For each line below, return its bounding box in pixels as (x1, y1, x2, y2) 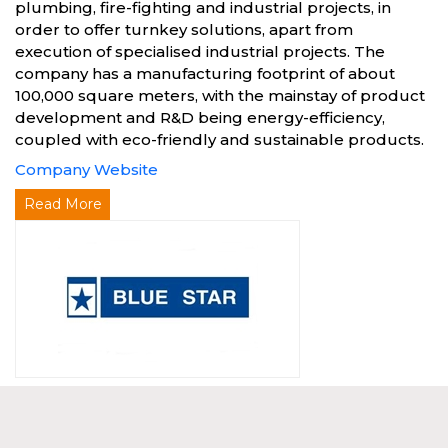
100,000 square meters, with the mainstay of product (15, 86, 425, 105)
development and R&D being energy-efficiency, (15, 108, 385, 127)
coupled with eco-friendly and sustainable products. (15, 130, 424, 149)
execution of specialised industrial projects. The (15, 42, 385, 61)
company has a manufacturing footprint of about (15, 64, 395, 83)
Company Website (15, 160, 158, 179)
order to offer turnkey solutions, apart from (15, 20, 353, 39)
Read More (23, 195, 102, 213)
